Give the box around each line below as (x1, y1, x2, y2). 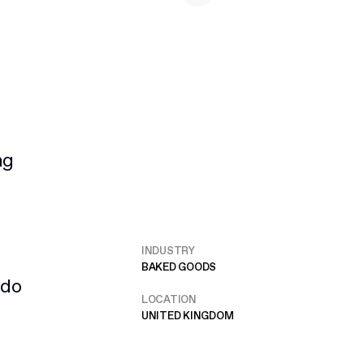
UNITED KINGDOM (141, 310, 234, 324)
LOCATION (141, 293, 197, 308)
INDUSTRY (141, 245, 195, 259)
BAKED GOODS (141, 261, 217, 275)
